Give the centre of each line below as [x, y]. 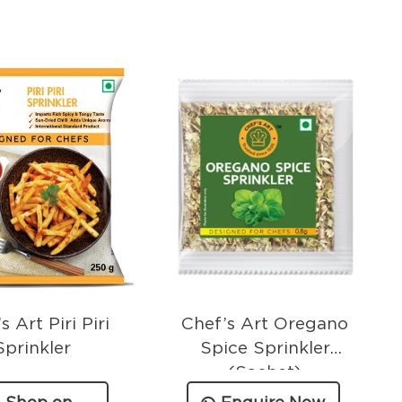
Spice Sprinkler [265, 347]
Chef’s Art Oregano [265, 323]
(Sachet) [265, 371]
